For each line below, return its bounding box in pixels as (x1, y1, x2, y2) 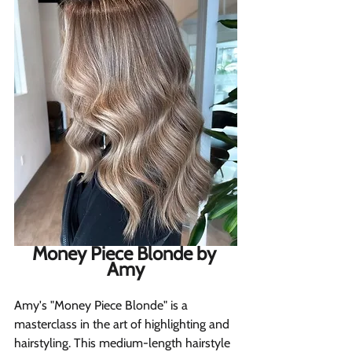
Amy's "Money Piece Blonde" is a (14, 298, 191, 313)
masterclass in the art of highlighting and (14, 317, 233, 332)
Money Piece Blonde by (31, 242, 220, 266)
